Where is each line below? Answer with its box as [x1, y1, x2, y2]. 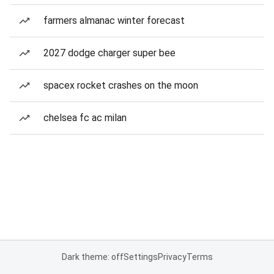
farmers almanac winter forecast [43, 15, 185, 26]
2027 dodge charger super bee [43, 47, 176, 59]
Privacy [157, 252, 187, 262]
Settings [123, 252, 158, 262]
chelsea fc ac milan [43, 112, 127, 124]
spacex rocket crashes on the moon [43, 80, 198, 91]
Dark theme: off [61, 252, 124, 262]
